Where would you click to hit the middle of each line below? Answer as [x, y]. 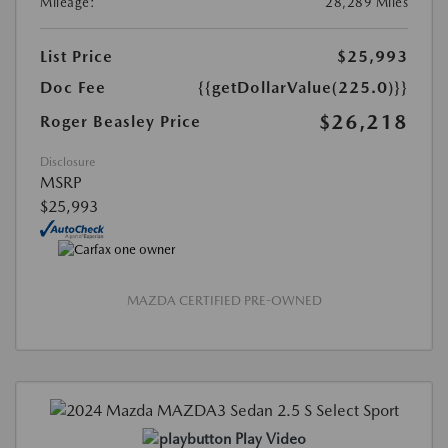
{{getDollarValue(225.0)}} [303, 87]
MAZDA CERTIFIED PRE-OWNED [224, 301]
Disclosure [67, 161]
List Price [76, 56]
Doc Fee [73, 87]
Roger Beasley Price [120, 121]
